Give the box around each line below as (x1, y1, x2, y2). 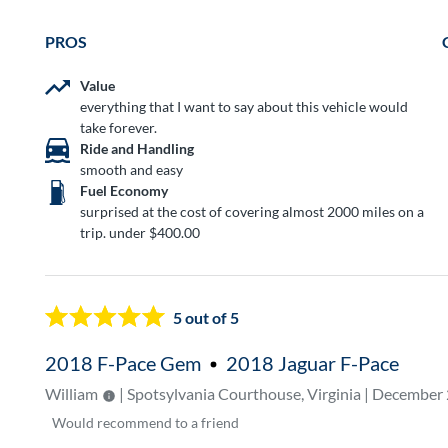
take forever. (80, 119, 158, 137)
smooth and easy (80, 161, 184, 179)
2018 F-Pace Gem (45, 351, 202, 376)
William (45, 384, 99, 404)
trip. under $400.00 (80, 224, 201, 242)
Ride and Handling (80, 140, 195, 158)
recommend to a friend (97, 414, 240, 432)
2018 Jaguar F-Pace (226, 351, 400, 376)
